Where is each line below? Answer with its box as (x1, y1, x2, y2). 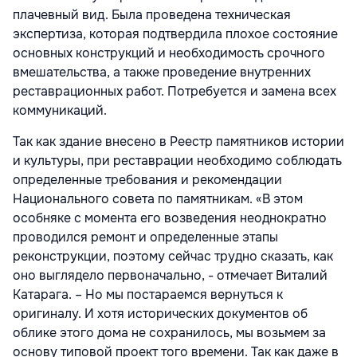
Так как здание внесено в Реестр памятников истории (13, 133, 344, 151)
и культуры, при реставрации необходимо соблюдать (13, 152, 342, 170)
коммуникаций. (13, 102, 107, 120)
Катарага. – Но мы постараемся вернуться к (13, 286, 283, 304)
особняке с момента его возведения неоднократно (13, 210, 327, 227)
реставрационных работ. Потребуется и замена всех (13, 83, 336, 100)
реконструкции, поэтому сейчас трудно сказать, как (13, 248, 333, 265)
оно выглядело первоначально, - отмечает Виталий (13, 267, 328, 284)
